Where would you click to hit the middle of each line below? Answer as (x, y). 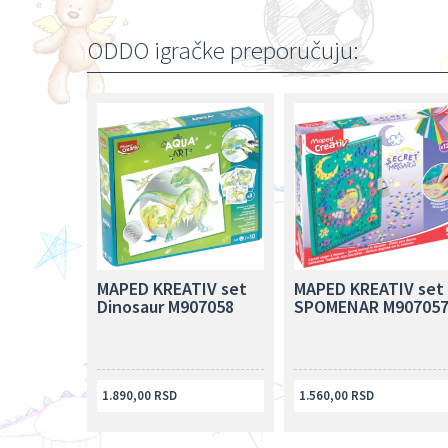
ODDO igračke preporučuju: (223, 49)
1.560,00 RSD (336, 395)
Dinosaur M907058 (165, 306)
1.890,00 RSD (139, 395)
